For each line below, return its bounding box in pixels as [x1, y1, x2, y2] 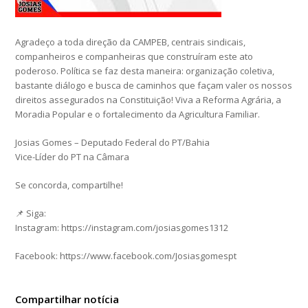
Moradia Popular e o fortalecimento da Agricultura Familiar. [15, 108, 261, 121]
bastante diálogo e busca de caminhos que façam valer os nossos [15, 79, 293, 92]
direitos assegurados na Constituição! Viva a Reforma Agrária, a [15, 93, 282, 107]
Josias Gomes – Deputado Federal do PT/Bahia [15, 136, 210, 149]
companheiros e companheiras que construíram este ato [15, 50, 254, 63]
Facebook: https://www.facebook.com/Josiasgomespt [15, 250, 237, 263]
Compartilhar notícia [15, 292, 120, 307]
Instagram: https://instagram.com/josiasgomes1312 [15, 221, 229, 234]
